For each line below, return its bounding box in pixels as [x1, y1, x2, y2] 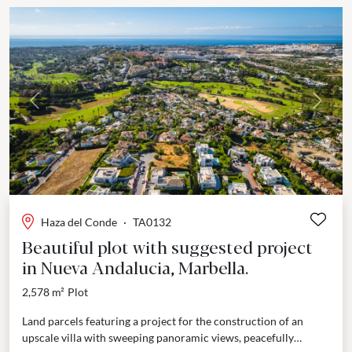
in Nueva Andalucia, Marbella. [22, 254, 248, 279]
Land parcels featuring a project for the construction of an [22, 313, 303, 328]
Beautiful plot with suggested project [22, 233, 313, 258]
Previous [33, 101, 82, 116]
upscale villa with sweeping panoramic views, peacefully [22, 330, 294, 344]
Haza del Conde [41, 214, 117, 229]
